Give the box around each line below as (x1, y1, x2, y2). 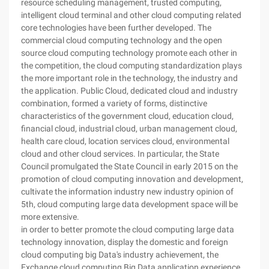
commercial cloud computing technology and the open (21, 35, 222, 45)
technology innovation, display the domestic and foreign (21, 237, 228, 247)
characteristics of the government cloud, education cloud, (21, 111, 234, 121)
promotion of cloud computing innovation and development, (21, 174, 243, 184)
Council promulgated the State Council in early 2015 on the (21, 162, 238, 171)
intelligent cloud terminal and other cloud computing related (21, 10, 241, 20)
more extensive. (21, 212, 79, 222)
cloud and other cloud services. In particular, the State (21, 149, 219, 159)
